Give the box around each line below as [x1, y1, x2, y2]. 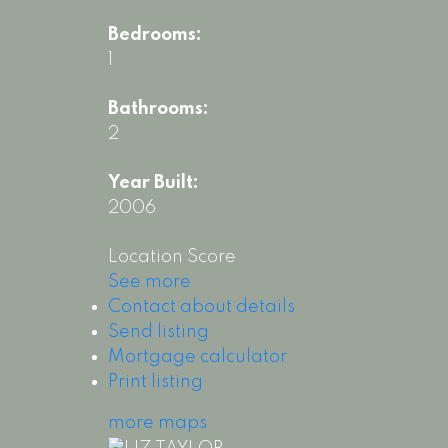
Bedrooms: [107, 26, 202, 45]
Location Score [107, 248, 236, 267]
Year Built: [107, 174, 199, 193]
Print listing [107, 373, 203, 392]
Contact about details [107, 298, 295, 317]
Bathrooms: [107, 100, 209, 119]
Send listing [107, 323, 209, 342]
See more [107, 273, 191, 292]
